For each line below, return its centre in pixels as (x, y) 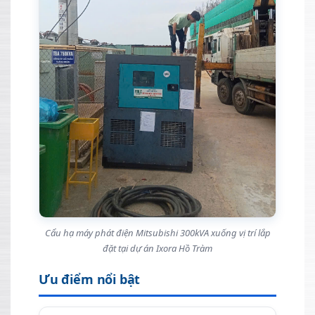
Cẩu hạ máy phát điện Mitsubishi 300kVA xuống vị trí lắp (157, 233)
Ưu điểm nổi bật (90, 279)
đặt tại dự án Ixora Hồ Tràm (157, 249)
